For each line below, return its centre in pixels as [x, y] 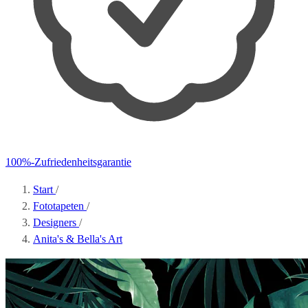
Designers [56, 222]
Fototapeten [60, 206]
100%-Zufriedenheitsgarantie [68, 162]
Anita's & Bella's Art [78, 239]
